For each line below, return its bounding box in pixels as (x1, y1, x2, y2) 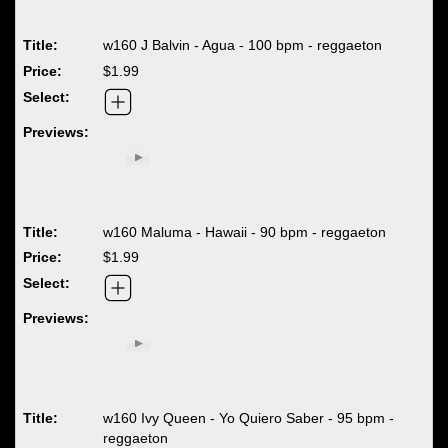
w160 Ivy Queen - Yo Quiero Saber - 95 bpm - (103, 409, 395, 426)
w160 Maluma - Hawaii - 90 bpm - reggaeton (103, 223, 387, 240)
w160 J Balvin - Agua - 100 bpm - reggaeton (103, 37, 383, 54)
